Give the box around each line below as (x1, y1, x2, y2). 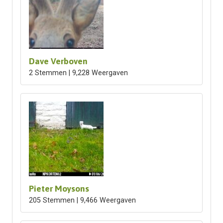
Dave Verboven (28, 56, 88, 66)
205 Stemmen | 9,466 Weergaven (28, 196, 136, 205)
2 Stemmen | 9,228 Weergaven (28, 69, 128, 77)
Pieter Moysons (28, 184, 89, 194)
